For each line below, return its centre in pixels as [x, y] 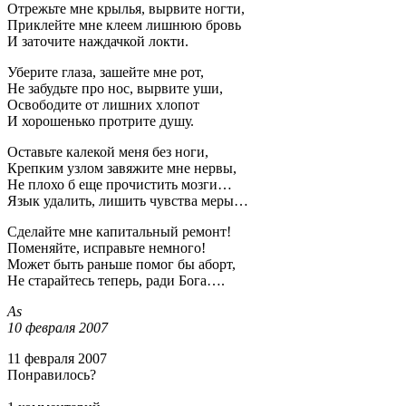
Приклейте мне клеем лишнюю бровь [124, 24]
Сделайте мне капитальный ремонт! [119, 231]
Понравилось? [52, 374]
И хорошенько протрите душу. [101, 121]
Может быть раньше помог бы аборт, [121, 264]
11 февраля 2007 [57, 358]
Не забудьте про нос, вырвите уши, [115, 88]
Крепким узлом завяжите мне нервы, [122, 168]
